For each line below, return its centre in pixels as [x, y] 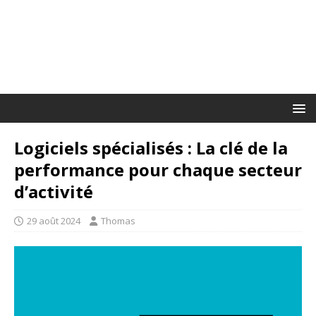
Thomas [118, 221]
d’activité [54, 192]
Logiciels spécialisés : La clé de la [151, 148]
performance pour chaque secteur [158, 170]
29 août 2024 [54, 221]
